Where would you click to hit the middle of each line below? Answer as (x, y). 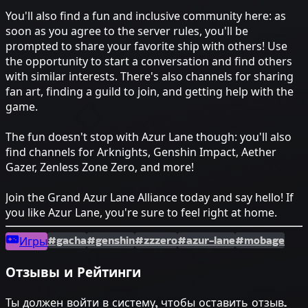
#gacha (67, 241)
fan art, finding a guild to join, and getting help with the (150, 92)
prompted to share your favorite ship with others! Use (146, 46)
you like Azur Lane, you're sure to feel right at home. (141, 213)
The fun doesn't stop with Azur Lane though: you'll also (148, 137)
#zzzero (156, 241)
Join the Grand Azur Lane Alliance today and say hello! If (150, 198)
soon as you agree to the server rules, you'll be (127, 31)
